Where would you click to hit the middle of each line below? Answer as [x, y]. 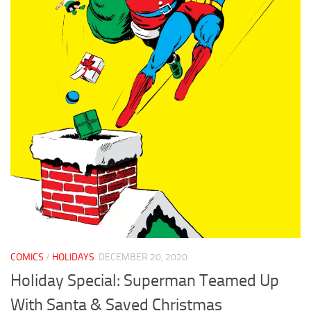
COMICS [27, 257]
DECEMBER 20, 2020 [143, 257]
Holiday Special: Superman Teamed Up [145, 280]
